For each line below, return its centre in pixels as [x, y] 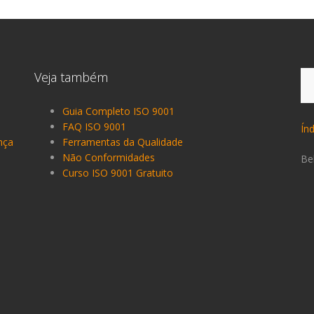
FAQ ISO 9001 [94, 126]
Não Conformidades [109, 157]
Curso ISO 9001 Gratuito [118, 172]
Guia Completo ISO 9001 [118, 111]
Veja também [71, 77]
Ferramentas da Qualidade [123, 142]
